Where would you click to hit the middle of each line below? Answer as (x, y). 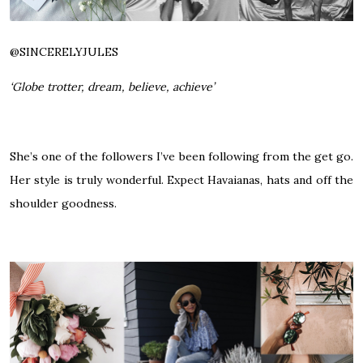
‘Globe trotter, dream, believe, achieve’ (112, 86)
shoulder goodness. (63, 203)
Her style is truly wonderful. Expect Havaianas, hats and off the (181, 179)
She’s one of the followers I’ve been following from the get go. (181, 156)
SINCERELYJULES (69, 51)
